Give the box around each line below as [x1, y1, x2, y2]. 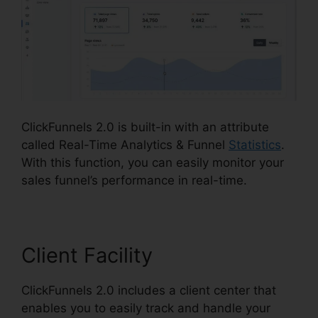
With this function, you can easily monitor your [21, 155, 284, 170]
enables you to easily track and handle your [21, 301, 270, 315]
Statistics [229, 138, 281, 152]
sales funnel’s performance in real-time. [21, 173, 247, 187]
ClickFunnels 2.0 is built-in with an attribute [21, 120, 269, 134]
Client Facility [21, 243, 153, 268]
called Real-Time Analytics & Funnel [21, 138, 229, 152]
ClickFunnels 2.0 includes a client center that [21, 283, 276, 297]
